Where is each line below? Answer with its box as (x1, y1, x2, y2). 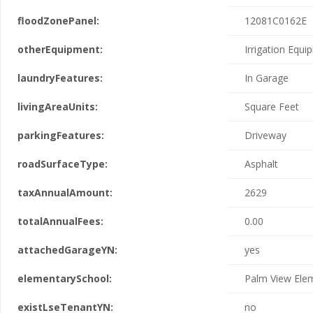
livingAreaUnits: (17, 100, 98, 113)
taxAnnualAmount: (17, 186, 112, 199)
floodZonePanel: (17, 14, 99, 27)
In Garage (245, 71, 289, 85)
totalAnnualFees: (17, 214, 103, 228)
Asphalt (245, 157, 278, 170)
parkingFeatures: (17, 129, 104, 142)
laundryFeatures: (17, 71, 103, 85)
